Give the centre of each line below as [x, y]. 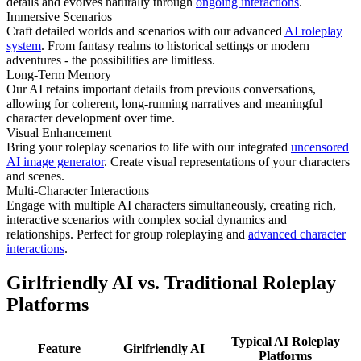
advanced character [297, 234]
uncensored [320, 147]
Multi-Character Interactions [78, 190]
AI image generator [55, 161]
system [24, 45]
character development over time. [91, 118]
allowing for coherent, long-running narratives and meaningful [164, 103]
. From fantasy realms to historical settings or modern [175, 45]
